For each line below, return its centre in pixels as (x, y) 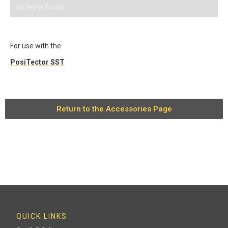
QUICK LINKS (42, 216)
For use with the (36, 46)
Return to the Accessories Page (114, 109)
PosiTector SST (37, 62)
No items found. (41, 7)
